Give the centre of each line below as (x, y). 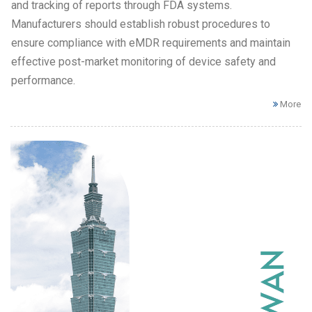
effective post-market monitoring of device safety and (143, 62)
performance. (43, 81)
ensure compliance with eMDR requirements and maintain (151, 43)
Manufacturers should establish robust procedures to (141, 24)
